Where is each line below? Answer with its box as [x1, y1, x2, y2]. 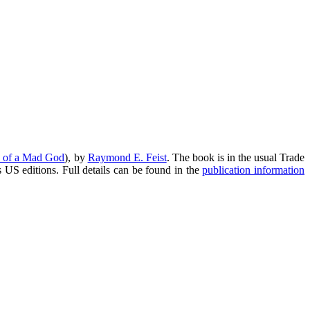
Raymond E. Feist [87, 151, 167, 163]
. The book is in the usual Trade [166, 151, 305, 163]
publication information [202, 163, 305, 176]
